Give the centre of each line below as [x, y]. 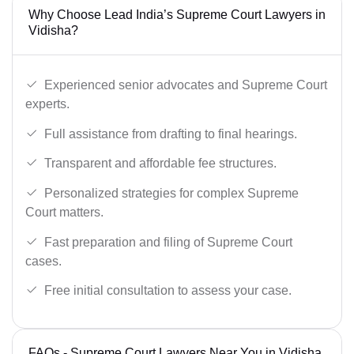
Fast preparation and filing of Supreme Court [168, 242]
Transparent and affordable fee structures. [160, 164]
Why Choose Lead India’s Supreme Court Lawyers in [177, 14]
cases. [43, 261]
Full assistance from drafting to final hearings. [171, 134]
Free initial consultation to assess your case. [168, 291]
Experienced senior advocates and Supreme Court [186, 85]
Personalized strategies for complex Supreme [171, 194]
